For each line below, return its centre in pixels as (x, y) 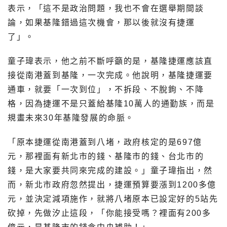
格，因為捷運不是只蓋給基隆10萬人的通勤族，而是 (111, 103)
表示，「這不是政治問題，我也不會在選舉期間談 (106, 8)
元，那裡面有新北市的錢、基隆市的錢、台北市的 (106, 156)
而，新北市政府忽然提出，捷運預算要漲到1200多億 (112, 184)
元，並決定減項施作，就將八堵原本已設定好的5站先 (113, 199)
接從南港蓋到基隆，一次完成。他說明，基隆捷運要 (110, 75)
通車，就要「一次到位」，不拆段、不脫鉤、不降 (106, 89)
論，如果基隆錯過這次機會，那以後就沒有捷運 (101, 22)
